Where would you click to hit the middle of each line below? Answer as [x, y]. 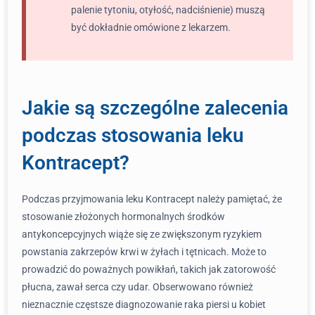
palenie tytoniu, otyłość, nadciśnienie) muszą [168, 10]
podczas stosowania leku [133, 135]
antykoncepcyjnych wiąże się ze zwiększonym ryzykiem [142, 234]
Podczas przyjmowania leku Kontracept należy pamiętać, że [152, 199]
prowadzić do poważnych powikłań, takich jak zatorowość [149, 269]
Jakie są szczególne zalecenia [155, 108]
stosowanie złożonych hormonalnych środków [123, 217]
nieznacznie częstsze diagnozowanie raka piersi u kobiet [144, 304]
